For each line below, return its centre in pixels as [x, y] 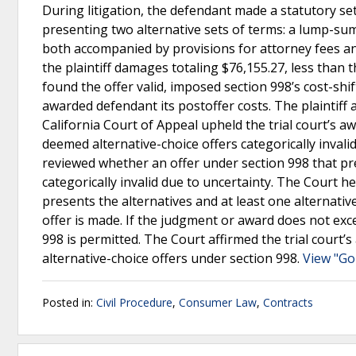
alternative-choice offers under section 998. [172, 258]
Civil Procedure [134, 302]
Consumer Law [218, 302]
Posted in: [69, 302]
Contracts [288, 302]
